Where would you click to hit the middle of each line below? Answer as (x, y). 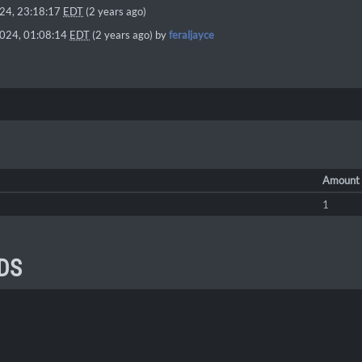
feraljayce (192, 35)
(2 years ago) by (130, 35)
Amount (341, 181)
